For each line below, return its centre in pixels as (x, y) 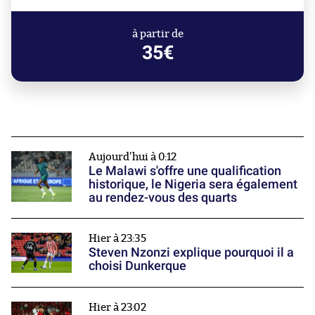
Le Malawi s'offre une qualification (185, 171)
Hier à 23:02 (117, 308)
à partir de (157, 34)
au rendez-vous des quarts (163, 198)
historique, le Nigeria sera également (193, 184)
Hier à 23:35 (117, 239)
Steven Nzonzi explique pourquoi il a (191, 252)
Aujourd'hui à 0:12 (133, 157)
